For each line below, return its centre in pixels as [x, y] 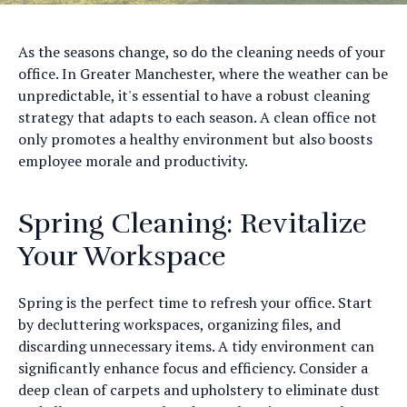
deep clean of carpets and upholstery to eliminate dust [199, 390]
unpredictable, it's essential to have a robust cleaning [194, 95]
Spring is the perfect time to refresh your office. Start [195, 303]
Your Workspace [122, 257]
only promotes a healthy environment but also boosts [195, 139]
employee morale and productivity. [133, 161]
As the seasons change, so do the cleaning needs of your [202, 52]
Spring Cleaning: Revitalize [193, 224]
